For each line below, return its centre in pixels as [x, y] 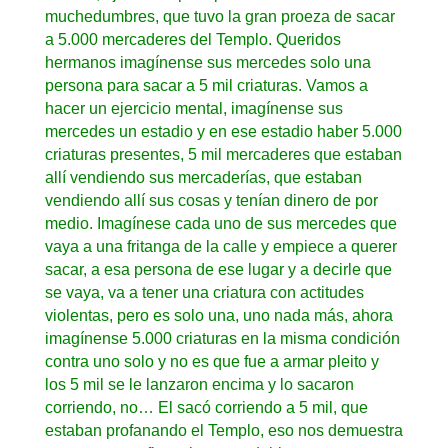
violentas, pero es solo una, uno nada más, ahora [218, 315]
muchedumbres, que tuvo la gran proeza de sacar [219, 16]
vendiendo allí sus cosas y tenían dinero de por [211, 200]
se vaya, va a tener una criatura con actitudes [204, 292]
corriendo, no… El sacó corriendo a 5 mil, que [206, 407]
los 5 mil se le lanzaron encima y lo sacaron [199, 384]
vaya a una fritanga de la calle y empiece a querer [220, 246]
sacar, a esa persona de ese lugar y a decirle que [218, 269]
